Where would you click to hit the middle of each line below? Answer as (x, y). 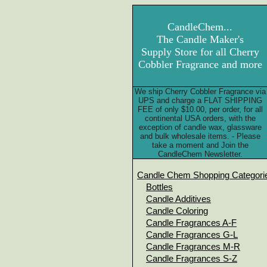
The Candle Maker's (200, 39)
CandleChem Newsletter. (200, 154)
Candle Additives (178, 199)
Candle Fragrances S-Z (192, 259)
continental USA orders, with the (200, 118)
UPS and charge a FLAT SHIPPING (200, 100)
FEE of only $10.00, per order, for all (200, 109)
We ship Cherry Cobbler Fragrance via (200, 91)
